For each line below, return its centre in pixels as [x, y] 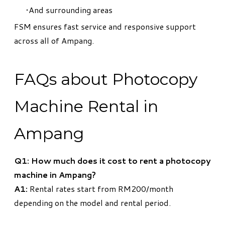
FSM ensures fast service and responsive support [105, 27]
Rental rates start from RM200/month [100, 189]
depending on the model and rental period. [92, 203]
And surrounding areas [71, 10]
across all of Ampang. [54, 41]
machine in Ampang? [55, 175]
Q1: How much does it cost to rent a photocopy [113, 161]
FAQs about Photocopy [106, 79]
